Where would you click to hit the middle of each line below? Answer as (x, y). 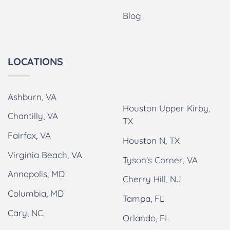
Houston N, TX (151, 141)
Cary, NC (25, 213)
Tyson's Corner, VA (160, 160)
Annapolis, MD (36, 174)
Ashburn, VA (32, 97)
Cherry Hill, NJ (152, 179)
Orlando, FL (146, 218)
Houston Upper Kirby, (166, 108)
